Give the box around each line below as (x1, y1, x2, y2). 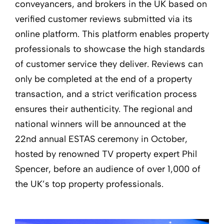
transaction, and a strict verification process (15, 88, 197, 99)
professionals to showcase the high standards (15, 43, 205, 54)
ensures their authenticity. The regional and (15, 103, 192, 114)
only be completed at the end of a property (15, 73, 192, 84)
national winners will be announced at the (15, 118, 186, 129)
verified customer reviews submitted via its (15, 13, 192, 24)
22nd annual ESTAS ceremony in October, (15, 133, 187, 144)
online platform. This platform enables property (15, 28, 209, 39)
